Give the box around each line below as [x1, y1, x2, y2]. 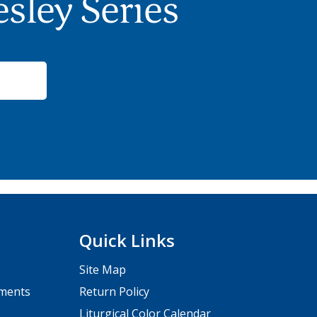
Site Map [79, 261, 126, 277]
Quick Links [79, 228, 175, 252]
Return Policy [79, 283, 149, 299]
